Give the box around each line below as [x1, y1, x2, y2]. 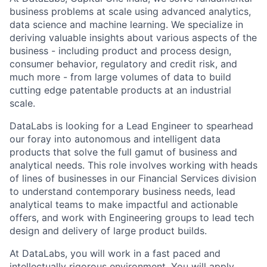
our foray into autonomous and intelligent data [10, 133, 221, 145]
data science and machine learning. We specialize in [10, 18, 243, 30]
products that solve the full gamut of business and [10, 146, 237, 158]
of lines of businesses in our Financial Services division [10, 172, 256, 184]
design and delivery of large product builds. [10, 225, 207, 237]
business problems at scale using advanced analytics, [10, 5, 251, 17]
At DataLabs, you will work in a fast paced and [10, 247, 221, 259]
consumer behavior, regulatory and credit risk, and [10, 58, 237, 70]
